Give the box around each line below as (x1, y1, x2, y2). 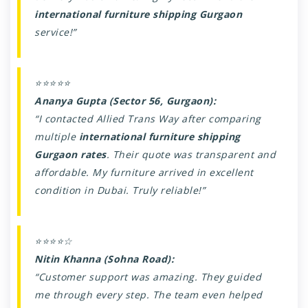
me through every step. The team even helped (34, 287, 263, 301)
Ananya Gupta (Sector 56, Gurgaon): (34, 93, 216, 107)
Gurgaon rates (34, 147, 107, 161)
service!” (34, 25, 76, 38)
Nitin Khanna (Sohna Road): (34, 252, 174, 265)
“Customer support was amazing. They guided (34, 269, 261, 283)
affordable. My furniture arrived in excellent (34, 165, 254, 179)
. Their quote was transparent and (106, 147, 276, 161)
